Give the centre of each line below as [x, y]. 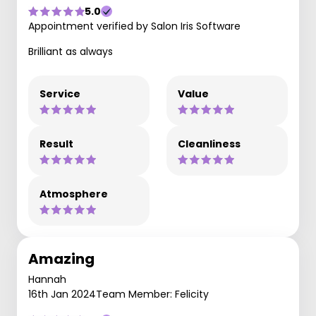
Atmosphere [74, 194]
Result [56, 144]
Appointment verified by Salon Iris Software [134, 26]
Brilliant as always [71, 51]
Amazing [61, 259]
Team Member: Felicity [152, 294]
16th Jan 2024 [62, 294]
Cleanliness [209, 144]
